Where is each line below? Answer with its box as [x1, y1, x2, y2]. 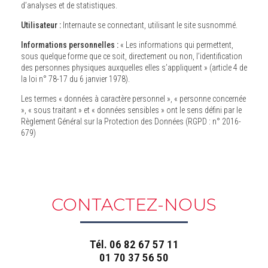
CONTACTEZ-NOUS [51, 194, 217, 215]
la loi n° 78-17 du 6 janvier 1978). [21, 74, 130, 84]
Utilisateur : [21, 20, 61, 31]
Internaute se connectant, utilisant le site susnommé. [61, 20, 237, 31]
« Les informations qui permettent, [118, 40, 233, 50]
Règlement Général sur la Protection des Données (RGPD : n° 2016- [21, 117, 222, 127]
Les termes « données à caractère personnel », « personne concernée [21, 94, 246, 104]
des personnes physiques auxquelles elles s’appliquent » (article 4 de [21, 63, 209, 73]
